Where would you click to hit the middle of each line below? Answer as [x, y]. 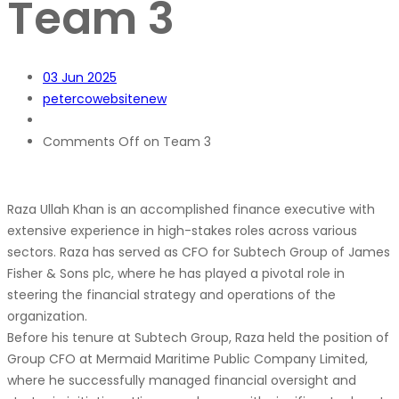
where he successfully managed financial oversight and [182, 380]
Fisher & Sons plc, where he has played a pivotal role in [176, 273]
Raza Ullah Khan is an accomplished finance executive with [191, 209]
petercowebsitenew [105, 98]
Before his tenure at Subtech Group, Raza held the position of [198, 337]
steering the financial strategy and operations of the [171, 294]
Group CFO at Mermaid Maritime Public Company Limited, [187, 358]
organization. [47, 316]
